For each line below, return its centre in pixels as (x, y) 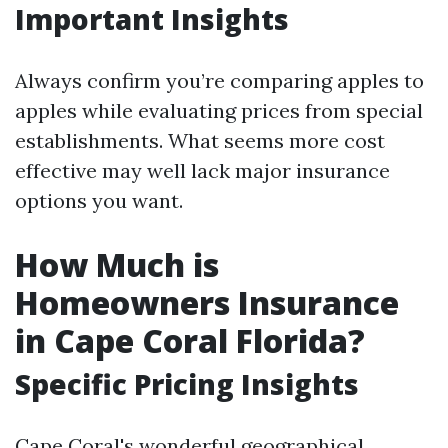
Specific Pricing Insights (187, 384)
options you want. (99, 200)
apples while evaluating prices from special (219, 110)
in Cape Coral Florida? (190, 340)
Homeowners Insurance (207, 302)
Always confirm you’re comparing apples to (219, 80)
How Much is (117, 264)
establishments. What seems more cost (200, 140)
